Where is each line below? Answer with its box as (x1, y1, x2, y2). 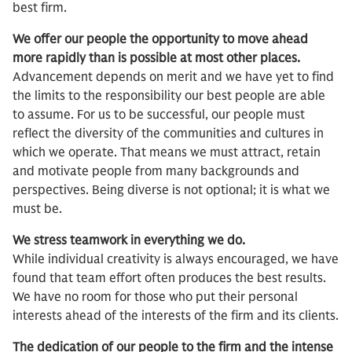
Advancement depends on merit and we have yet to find (13, 69, 334, 86)
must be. (13, 201, 62, 218)
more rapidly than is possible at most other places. (13, 50, 300, 67)
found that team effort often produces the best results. (13, 270, 326, 287)
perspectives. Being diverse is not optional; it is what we (13, 182, 330, 199)
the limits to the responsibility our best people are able (13, 88, 325, 104)
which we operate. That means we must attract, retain (13, 145, 321, 161)
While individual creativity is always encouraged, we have (13, 251, 339, 268)
